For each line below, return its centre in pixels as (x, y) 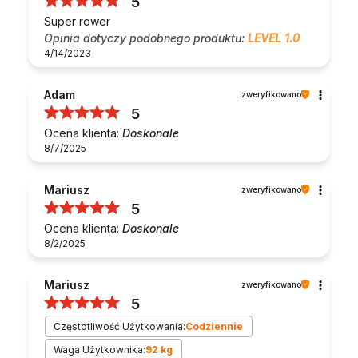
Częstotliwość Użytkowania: (120, 326)
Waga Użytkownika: (100, 349)
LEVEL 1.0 (274, 38)
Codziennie (215, 326)
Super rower (77, 21)
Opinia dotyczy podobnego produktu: (146, 38)
